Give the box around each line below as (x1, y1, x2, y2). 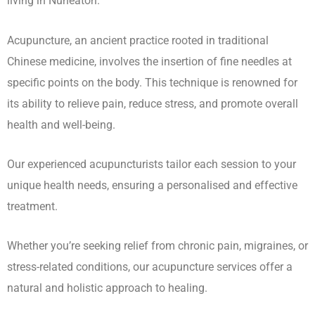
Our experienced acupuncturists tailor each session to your (7, 157, 296, 171)
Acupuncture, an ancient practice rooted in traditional (7, 33, 269, 47)
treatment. (7, 199, 58, 213)
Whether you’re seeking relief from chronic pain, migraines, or (7, 239, 308, 253)
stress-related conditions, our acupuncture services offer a (7, 260, 292, 274)
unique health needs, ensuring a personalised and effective (7, 178, 297, 192)
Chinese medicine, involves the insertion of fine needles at (7, 54, 292, 68)
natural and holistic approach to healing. (7, 281, 207, 295)
